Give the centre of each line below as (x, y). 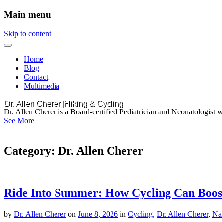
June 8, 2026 (98, 214)
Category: (31, 151)
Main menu (28, 14)
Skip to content (28, 34)
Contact (36, 77)
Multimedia (42, 86)
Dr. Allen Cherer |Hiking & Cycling (63, 103)
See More (19, 121)
